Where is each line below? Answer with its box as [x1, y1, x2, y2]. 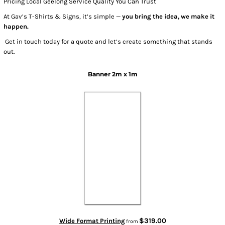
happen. [4, 23, 29, 30]
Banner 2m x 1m [87, 70, 138, 78]
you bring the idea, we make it [122, 13, 215, 20]
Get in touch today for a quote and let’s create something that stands [4, 38, 213, 45]
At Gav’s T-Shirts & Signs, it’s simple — [4, 13, 123, 20]
